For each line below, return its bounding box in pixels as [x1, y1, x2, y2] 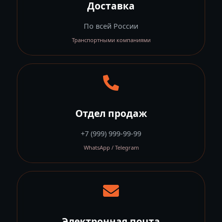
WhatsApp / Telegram [83, 143, 139, 151]
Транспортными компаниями [71, 36, 151, 44]
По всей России [84, 21, 138, 31]
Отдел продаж [75, 107, 147, 120]
